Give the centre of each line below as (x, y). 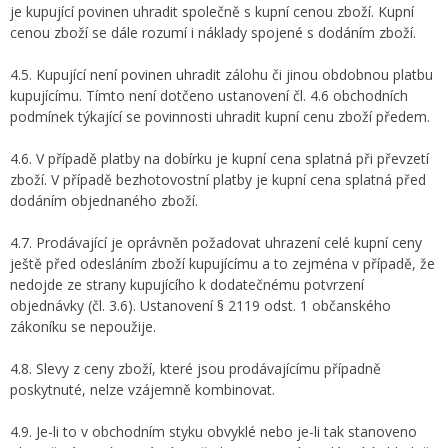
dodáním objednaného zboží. (104, 200)
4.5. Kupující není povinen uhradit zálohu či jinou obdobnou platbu (221, 74)
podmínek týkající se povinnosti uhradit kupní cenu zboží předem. (220, 116)
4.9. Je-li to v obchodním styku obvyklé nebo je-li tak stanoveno (213, 431)
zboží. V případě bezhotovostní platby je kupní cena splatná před (218, 179)
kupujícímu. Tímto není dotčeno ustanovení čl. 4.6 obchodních (209, 95)
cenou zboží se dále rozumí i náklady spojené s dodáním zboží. (213, 32)
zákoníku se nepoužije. (83, 326)
